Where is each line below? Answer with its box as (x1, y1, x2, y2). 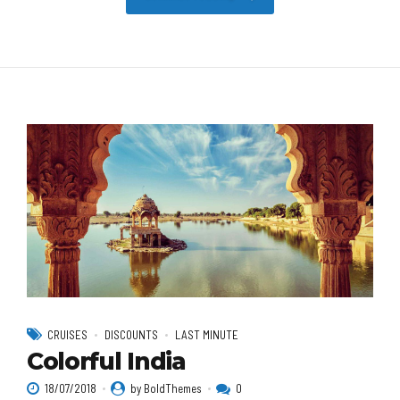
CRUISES (47, 328, 87, 343)
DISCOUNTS (104, 328, 158, 343)
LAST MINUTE (175, 328, 238, 343)
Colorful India (27, 346, 186, 376)
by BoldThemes (130, 381, 203, 396)
